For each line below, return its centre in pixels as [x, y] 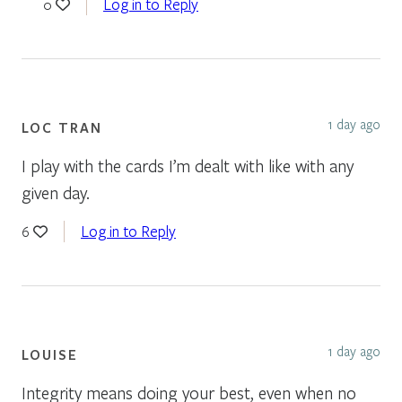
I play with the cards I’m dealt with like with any [188, 165]
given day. [56, 192]
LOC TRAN [62, 127]
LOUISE [50, 354]
